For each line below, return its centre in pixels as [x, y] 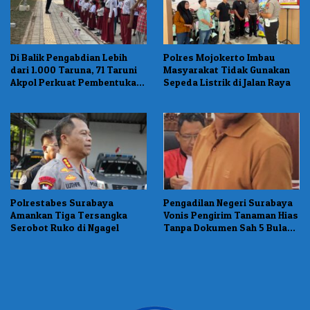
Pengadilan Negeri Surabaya [228, 202]
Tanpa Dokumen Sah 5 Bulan [228, 227]
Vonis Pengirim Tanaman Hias [231, 215]
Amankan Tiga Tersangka [69, 215]
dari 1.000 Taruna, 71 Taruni [74, 70]
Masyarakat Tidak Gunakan [227, 70]
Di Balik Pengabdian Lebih [69, 57]
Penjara [181, 239]
